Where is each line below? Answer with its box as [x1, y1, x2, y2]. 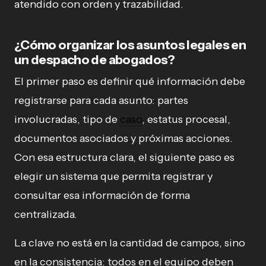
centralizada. [14, 207, 77, 221]
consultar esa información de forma [14, 188, 190, 202]
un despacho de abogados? [14, 52, 175, 67]
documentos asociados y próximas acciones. [14, 131, 233, 145]
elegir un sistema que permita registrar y [14, 169, 213, 183]
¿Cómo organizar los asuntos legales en [14, 37, 246, 52]
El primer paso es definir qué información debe [14, 74, 245, 88]
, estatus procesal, [142, 112, 230, 126]
